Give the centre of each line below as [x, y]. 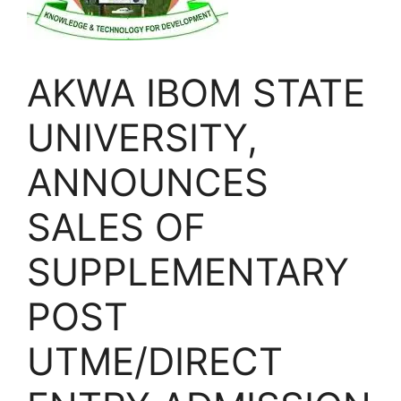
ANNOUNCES [148, 183]
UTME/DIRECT [155, 362]
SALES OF [116, 227]
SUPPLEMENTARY [188, 272]
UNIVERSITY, [142, 138]
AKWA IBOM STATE [196, 93]
